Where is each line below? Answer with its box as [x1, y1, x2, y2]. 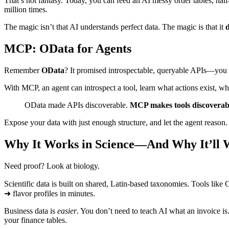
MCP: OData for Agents [4, 42, 131, 56]
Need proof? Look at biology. [4, 161, 100, 170]
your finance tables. [4, 215, 67, 224]
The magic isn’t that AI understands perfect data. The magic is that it [4, 22, 225, 32]
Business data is [4, 206, 57, 215]
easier [57, 206, 77, 215]
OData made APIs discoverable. [25, 101, 130, 110]
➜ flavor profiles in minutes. [4, 189, 95, 198]
